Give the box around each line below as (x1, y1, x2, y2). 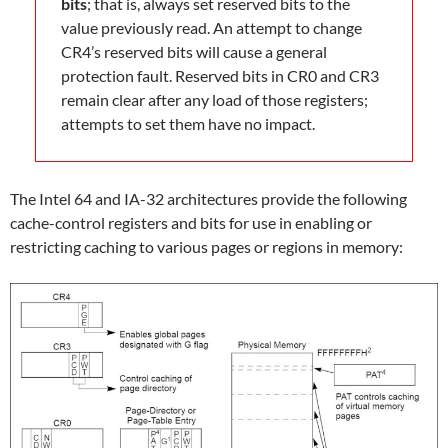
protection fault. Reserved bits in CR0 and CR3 (61, 66, 379, 86)
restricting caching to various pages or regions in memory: (10, 237, 403, 257)
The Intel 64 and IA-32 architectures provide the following (10, 189, 407, 209)
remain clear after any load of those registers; (61, 90, 368, 110)
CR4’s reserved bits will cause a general (61, 42, 327, 62)
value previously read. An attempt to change (61, 18, 362, 38)
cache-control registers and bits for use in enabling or (10, 213, 372, 233)
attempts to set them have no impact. (61, 114, 315, 134)
